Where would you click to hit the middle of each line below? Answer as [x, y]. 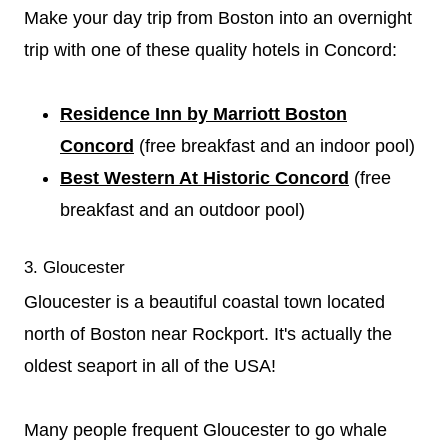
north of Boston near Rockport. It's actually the [208, 334]
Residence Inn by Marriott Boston [203, 113]
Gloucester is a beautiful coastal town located [204, 302]
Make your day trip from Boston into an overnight [218, 17]
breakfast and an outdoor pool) [182, 209]
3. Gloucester [74, 267]
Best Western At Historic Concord [204, 177]
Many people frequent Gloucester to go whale [205, 430]
